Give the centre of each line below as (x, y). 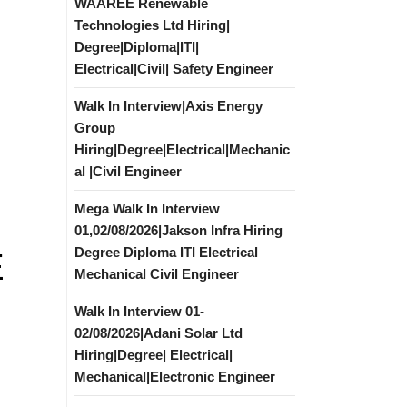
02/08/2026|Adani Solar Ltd (159, 333)
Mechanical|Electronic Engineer (175, 377)
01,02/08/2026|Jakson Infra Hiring (179, 230)
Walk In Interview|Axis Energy (169, 106)
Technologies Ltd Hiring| (152, 25)
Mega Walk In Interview (147, 208)
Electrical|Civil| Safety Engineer (174, 69)
